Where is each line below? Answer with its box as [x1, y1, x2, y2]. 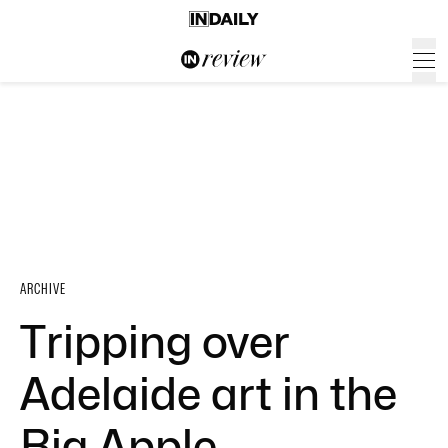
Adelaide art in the [20, 368, 397, 420]
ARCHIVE [20, 280, 66, 298]
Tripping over [20, 316, 290, 368]
